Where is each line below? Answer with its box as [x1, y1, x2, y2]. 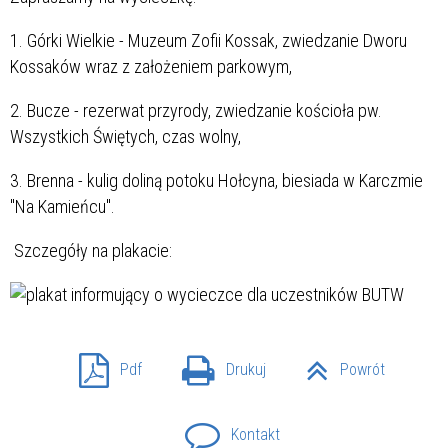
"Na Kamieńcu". [10, 196, 115, 218]
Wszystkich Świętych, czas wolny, [10, 126, 241, 148]
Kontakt [230, 425, 280, 445]
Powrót [340, 360, 385, 380]
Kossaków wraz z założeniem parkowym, [10, 56, 296, 78]
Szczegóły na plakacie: [10, 240, 172, 262]
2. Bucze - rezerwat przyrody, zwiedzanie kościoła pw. [10, 100, 382, 122]
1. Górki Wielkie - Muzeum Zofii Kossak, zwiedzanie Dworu [10, 30, 407, 52]
